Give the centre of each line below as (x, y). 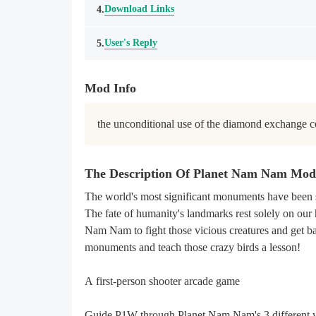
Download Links (139, 9)
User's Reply (131, 43)
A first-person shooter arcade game (162, 281)
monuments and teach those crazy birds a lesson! (193, 247)
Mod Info (110, 88)
